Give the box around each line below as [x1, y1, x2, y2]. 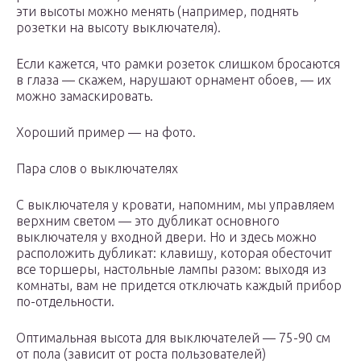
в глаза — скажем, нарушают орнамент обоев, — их [16, 73, 331, 88]
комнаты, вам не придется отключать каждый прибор [16, 278, 342, 293]
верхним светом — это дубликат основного [16, 214, 280, 229]
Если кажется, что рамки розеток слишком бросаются [16, 56, 340, 72]
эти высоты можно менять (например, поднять [16, 4, 298, 19]
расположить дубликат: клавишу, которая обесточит [16, 246, 332, 261]
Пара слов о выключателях [16, 161, 178, 176]
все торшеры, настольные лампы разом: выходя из [16, 262, 326, 277]
